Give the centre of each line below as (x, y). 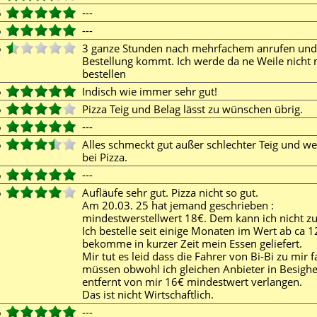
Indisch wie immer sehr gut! (152, 91)
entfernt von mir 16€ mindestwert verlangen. (192, 282)
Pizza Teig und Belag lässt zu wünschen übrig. (195, 109)
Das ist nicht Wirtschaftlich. (151, 294)
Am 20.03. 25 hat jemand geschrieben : (178, 205)
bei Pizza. (108, 157)
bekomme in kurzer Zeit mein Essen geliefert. (192, 243)
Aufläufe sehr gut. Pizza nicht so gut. (170, 192)
